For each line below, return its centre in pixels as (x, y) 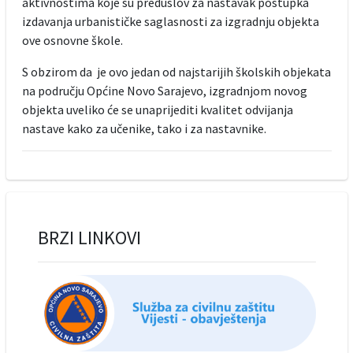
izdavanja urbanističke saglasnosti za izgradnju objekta (170, 22)
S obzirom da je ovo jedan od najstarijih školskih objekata (176, 72)
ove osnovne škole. (72, 41)
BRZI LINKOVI (89, 238)
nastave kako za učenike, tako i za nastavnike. (144, 129)
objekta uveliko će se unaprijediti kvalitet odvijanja (157, 110)
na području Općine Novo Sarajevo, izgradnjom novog (164, 91)
